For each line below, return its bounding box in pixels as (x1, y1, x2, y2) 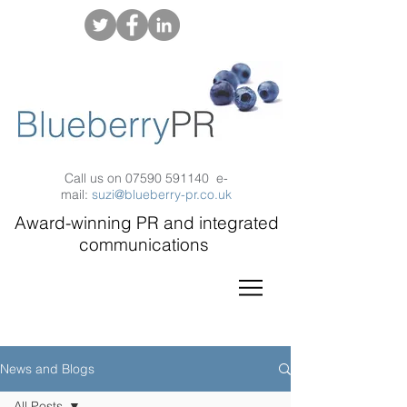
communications (79, 233, 213, 255)
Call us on (65, 170, 125, 186)
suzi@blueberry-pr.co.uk (92, 186, 232, 203)
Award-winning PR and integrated (14, 212, 279, 233)
